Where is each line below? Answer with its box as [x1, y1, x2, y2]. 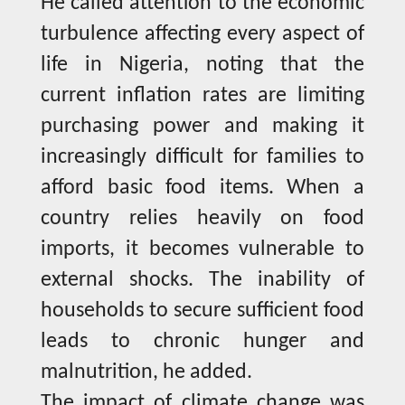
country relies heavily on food [41, 208, 364, 231]
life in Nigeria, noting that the [41, 54, 364, 77]
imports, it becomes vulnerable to [41, 239, 364, 261]
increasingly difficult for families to [41, 146, 364, 169]
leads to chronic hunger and [41, 331, 364, 353]
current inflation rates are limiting [41, 85, 364, 108]
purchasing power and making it [41, 116, 364, 138]
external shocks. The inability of [41, 269, 364, 292]
